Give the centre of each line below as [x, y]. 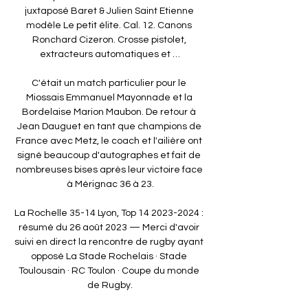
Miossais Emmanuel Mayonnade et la [109, 97]
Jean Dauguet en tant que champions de [109, 126]
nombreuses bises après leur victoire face [109, 169]
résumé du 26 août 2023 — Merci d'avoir [109, 227]
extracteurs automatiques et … [110, 54]
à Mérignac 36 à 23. [110, 184]
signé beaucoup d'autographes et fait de [109, 155]
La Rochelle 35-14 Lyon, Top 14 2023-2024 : [109, 213]
